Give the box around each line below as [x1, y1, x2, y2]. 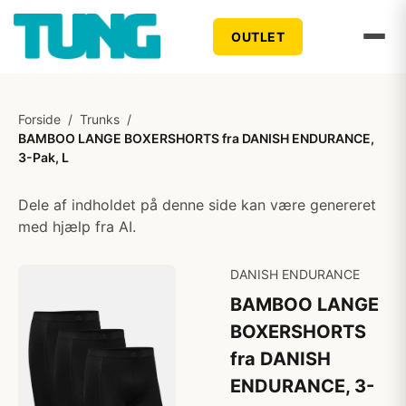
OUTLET [231, 28, 285, 44]
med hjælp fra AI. [18, 217, 136, 236]
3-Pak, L [18, 150, 69, 165]
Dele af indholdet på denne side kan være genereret [18, 196, 376, 214]
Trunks [80, 111, 120, 127]
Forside [18, 111, 61, 127]
